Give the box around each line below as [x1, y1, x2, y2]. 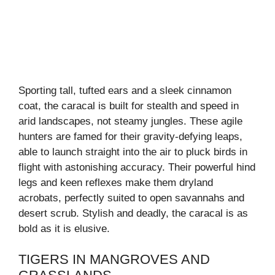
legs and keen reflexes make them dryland [18, 176, 213, 188]
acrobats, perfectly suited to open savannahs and [18, 192, 244, 204]
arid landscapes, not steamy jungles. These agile [18, 115, 242, 127]
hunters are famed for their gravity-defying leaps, [18, 130, 242, 142]
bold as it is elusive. [18, 222, 110, 234]
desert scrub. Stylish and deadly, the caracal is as [18, 207, 248, 219]
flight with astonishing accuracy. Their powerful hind [18, 161, 255, 173]
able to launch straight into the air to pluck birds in [18, 145, 247, 158]
